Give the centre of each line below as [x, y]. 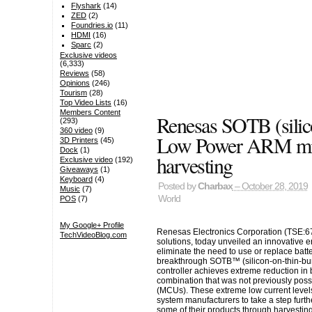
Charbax [215, 187]
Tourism [73, 93]
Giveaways [79, 170]
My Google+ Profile [92, 225]
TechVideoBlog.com [93, 234]
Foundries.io [92, 25]
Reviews [74, 73]
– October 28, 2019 [270, 187]
